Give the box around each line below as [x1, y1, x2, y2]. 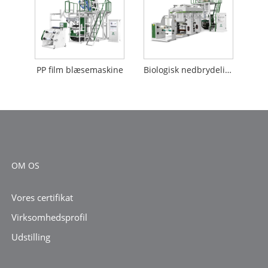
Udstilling [11, 231, 50, 243]
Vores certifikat [11, 191, 73, 204]
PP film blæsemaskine [36, 63, 123, 75]
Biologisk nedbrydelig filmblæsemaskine [224, 63, 232, 75]
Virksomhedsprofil [11, 211, 87, 224]
